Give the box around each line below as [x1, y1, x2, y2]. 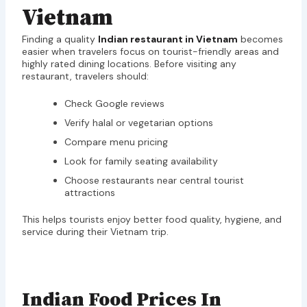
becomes [237, 32, 283, 45]
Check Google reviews [64, 97, 164, 110]
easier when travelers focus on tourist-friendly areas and [21, 45, 279, 58]
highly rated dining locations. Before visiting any [21, 57, 236, 70]
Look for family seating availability [64, 155, 218, 168]
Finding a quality [21, 32, 98, 45]
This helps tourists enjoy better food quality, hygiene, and [21, 213, 282, 226]
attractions [64, 186, 115, 199]
